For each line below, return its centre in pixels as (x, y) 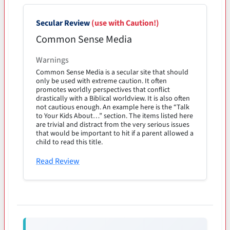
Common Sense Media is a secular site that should (112, 72)
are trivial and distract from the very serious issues (113, 124)
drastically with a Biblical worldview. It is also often (113, 98)
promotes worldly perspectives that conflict (103, 90)
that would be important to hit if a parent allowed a (115, 133)
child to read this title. (69, 142)
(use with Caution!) (125, 23)
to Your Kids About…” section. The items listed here (114, 116)
